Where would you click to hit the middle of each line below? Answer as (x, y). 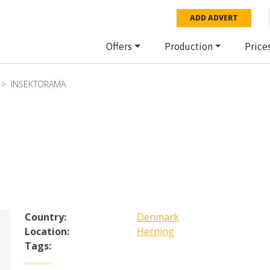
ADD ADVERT (214, 18)
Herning (155, 232)
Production (188, 46)
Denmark (158, 217)
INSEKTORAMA (38, 84)
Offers (119, 46)
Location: (47, 232)
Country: (46, 217)
